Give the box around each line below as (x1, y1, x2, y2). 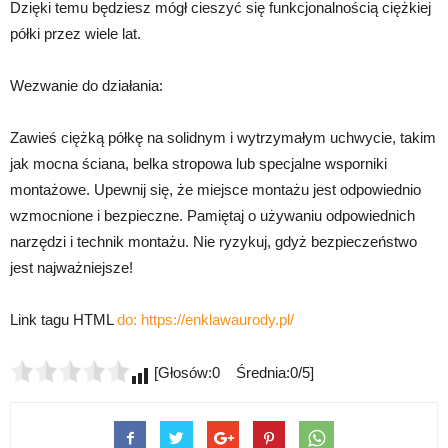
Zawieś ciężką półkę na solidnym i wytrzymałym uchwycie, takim (10, 128, 436, 146)
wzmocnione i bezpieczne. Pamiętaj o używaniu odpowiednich (10, 206, 415, 224)
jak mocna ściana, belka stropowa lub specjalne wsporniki (10, 154, 387, 172)
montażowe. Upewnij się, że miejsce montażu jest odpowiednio (10, 180, 421, 198)
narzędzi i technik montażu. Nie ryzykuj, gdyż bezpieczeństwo (10, 232, 417, 250)
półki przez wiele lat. (10, 24, 141, 42)
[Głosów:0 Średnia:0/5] (150, 363, 314, 381)
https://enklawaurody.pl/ (141, 310, 294, 328)
